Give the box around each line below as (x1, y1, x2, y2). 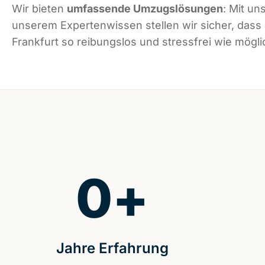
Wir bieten (12, 2, 67, 15)
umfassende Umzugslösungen (67, 2, 223, 15)
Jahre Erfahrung (56, 240, 169, 257)
